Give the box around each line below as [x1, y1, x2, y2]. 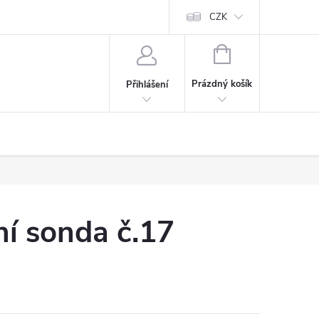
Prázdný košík [192, 78, 253, 90]
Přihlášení [125, 78, 168, 91]
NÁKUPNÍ [229, 46, 271, 59]
